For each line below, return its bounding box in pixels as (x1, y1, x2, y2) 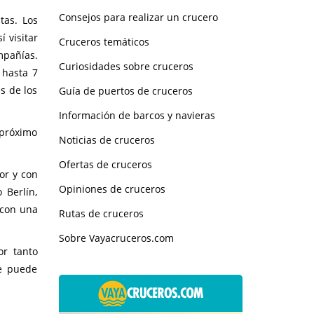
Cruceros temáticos (58, 34, 149, 48)
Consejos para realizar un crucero (58, 10, 218, 24)
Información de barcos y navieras (58, 108, 215, 122)
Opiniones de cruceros (58, 182, 165, 196)
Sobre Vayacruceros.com (58, 231, 174, 245)
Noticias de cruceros (58, 132, 155, 146)
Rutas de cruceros (58, 206, 144, 220)
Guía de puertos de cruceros (58, 83, 193, 97)
